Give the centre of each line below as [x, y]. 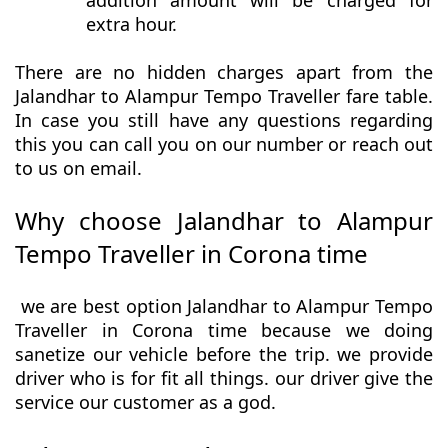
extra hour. [131, 24]
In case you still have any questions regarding [224, 120]
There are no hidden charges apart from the [224, 72]
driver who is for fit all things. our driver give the [224, 378]
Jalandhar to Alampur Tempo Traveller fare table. [224, 96]
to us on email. [78, 168]
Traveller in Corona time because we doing [224, 330]
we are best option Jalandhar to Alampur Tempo [224, 306]
